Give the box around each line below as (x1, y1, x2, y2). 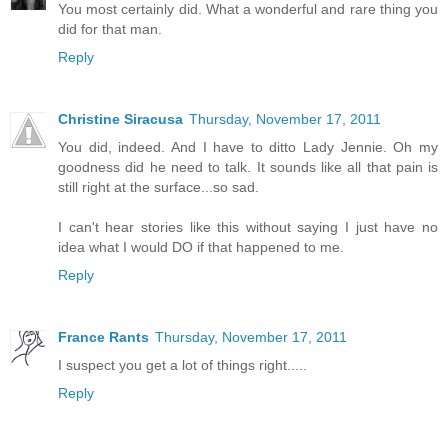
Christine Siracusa (58, 110, 183, 127)
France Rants (58, 328, 149, 345)
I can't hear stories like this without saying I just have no (58, 218, 438, 235)
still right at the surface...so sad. (58, 178, 259, 195)
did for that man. (58, 20, 162, 37)
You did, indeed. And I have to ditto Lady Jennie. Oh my (58, 138, 438, 155)
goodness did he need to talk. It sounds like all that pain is (58, 158, 438, 175)
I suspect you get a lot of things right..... (58, 356, 307, 373)
